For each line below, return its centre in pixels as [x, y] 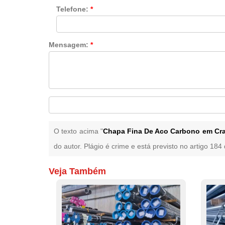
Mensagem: [70, 44]
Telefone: [74, 9]
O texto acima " [78, 131]
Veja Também [78, 171]
